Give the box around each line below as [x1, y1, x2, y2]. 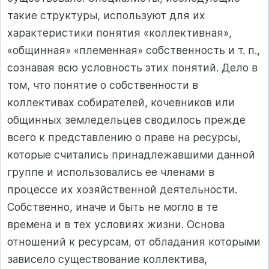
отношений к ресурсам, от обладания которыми [7, 235, 261, 248]
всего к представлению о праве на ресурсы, [7, 130, 241, 144]
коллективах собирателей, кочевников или [7, 95, 235, 109]
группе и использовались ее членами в [7, 165, 214, 178]
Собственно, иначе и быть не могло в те [7, 200, 218, 213]
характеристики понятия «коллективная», [7, 26, 232, 39]
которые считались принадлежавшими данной [7, 148, 255, 161]
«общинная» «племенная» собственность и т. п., [7, 43, 260, 56]
